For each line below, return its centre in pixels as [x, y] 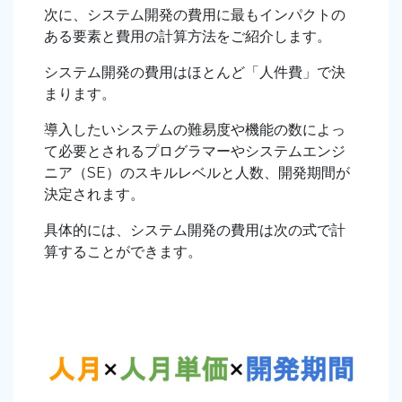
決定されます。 [94, 195]
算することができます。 [123, 252]
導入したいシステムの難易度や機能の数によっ [195, 130]
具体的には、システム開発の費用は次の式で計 [195, 231]
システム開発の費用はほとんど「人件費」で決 [195, 73]
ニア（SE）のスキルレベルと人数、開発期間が [197, 173]
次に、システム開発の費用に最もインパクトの [195, 15]
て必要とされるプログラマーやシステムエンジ [195, 152]
